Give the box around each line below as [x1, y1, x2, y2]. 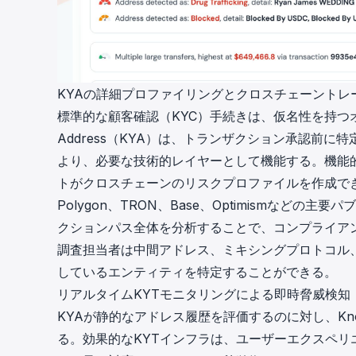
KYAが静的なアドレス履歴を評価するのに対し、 [57, 308, 338, 325]
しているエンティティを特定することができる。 [57, 264, 337, 281]
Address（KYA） [57, 130, 158, 147]
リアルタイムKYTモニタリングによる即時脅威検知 [57, 286, 350, 303]
